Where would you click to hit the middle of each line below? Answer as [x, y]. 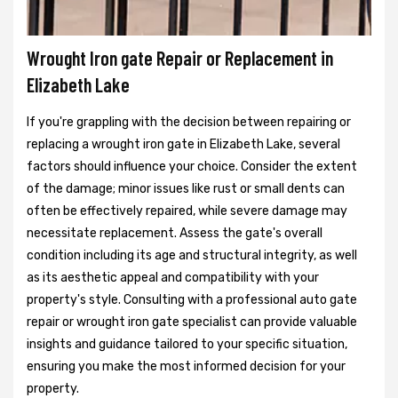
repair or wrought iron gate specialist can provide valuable [192, 322]
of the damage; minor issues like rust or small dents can [186, 189]
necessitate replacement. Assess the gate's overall [175, 234]
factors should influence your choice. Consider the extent [192, 167]
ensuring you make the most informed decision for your [186, 367]
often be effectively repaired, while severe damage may [187, 211]
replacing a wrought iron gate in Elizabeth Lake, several [183, 145]
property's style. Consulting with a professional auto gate [192, 300]
